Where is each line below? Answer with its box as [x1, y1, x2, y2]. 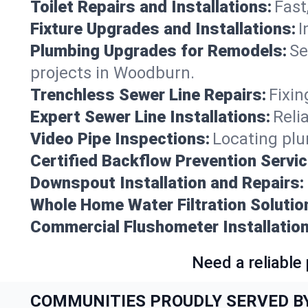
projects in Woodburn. [30, 63, 195, 82]
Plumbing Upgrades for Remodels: [30, 41, 287, 60]
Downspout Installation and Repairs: [30, 173, 304, 192]
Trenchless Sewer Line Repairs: [30, 85, 266, 104]
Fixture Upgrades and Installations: [30, 19, 296, 38]
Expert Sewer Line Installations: [30, 107, 270, 126]
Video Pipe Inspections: [30, 129, 210, 148]
